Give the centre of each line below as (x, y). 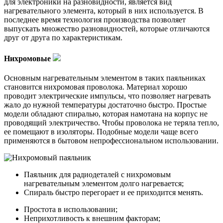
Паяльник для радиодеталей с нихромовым (97, 174)
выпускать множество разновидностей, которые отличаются (107, 29)
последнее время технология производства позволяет (95, 20)
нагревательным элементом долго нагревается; (104, 183)
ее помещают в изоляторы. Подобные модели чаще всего (101, 131)
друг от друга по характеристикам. (63, 38)
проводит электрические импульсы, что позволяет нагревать (107, 96)
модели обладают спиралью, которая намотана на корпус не (106, 113)
